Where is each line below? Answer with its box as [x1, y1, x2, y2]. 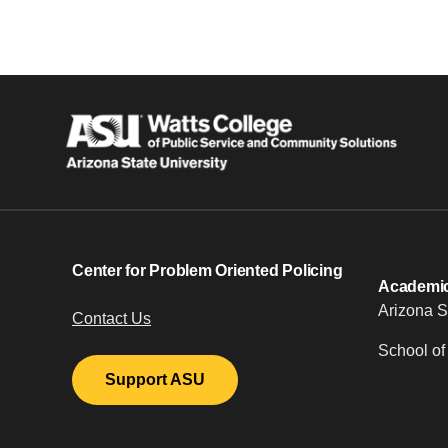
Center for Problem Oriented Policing [72, 262, 343, 280]
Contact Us [72, 310, 151, 328]
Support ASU [116, 371, 205, 389]
